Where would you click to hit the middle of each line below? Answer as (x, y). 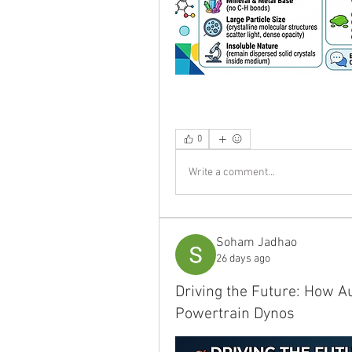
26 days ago (243, 259)
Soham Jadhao (257, 243)
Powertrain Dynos (235, 315)
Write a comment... (232, 172)
